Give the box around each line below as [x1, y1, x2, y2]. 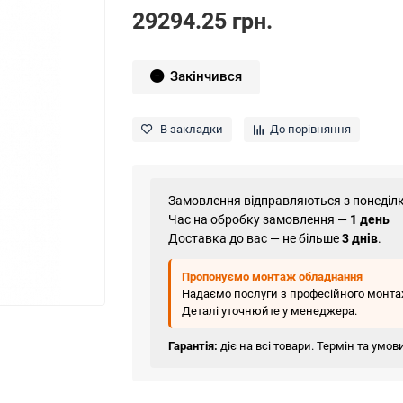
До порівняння [270, 122, 352, 137]
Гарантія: [168, 338, 219, 353]
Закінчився [170, 68, 243, 85]
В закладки [160, 122, 224, 137]
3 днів [342, 230, 379, 246]
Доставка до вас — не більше [168, 230, 343, 246]
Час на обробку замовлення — [168, 211, 351, 227]
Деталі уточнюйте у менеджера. [182, 303, 358, 318]
